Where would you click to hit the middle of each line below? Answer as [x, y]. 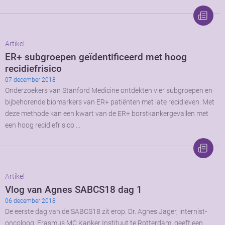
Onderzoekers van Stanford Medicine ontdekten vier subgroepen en [109, 90]
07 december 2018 [30, 80]
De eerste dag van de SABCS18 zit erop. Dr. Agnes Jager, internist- [106, 211]
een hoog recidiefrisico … [43, 125]
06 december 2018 [30, 201]
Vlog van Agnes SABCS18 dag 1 [74, 189]
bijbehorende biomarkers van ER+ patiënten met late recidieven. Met [110, 102]
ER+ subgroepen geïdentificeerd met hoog [96, 57]
